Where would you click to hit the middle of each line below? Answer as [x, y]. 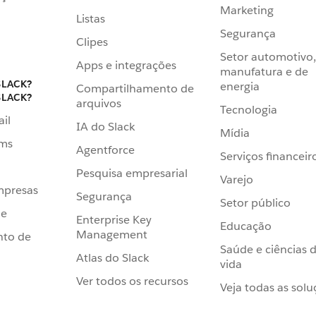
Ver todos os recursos [132, 281]
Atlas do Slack [113, 257]
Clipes [92, 42]
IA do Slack [105, 126]
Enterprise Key [114, 219]
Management [112, 234]
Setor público [255, 202]
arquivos [99, 103]
